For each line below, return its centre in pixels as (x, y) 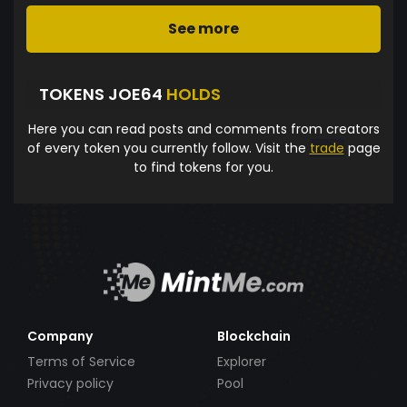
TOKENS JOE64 (103, 94)
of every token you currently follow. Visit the (168, 148)
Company (60, 336)
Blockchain (254, 336)
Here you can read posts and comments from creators (203, 129)
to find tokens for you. (203, 167)
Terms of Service (81, 361)
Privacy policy (70, 383)
